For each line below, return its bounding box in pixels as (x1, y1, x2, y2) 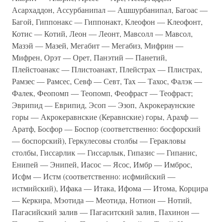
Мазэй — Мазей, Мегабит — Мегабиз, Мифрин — (12, 40, 183, 51)
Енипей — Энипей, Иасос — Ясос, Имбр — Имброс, (12, 159, 192, 169)
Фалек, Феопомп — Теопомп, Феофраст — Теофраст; (12, 88, 193, 98)
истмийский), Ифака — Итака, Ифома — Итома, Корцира (12, 183, 208, 193)
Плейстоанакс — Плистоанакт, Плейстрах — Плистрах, (12, 64, 202, 74)
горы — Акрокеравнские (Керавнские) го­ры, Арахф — (12, 111, 198, 122)
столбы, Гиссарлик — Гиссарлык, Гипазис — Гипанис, (12, 147, 197, 158)
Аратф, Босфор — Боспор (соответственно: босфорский (12, 123, 201, 134)
